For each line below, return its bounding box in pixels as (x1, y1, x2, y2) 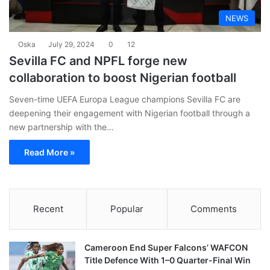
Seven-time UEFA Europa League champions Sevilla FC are (9, 93, 240, 104)
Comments (190, 202, 237, 215)
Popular (110, 202, 143, 215)
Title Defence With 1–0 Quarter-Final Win (84, 254, 251, 265)
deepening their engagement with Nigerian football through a (9, 107, 250, 118)
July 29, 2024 (48, 39, 95, 49)
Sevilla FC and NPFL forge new (9, 53, 187, 68)
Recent (33, 202, 63, 215)
